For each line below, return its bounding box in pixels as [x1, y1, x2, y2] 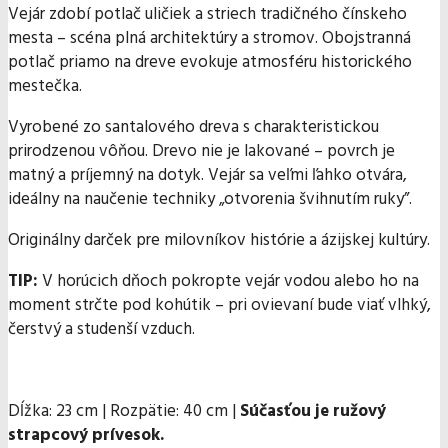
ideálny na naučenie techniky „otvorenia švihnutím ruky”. [8, 186, 412, 214]
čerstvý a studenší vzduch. [8, 316, 195, 344]
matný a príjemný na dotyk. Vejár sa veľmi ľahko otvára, [8, 162, 407, 190]
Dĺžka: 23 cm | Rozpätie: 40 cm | [8, 398, 240, 426]
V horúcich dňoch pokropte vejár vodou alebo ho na [38, 268, 419, 296]
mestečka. [8, 73, 82, 101]
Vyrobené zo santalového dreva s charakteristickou [8, 114, 379, 142]
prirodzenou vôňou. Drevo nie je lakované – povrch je [8, 138, 395, 166]
